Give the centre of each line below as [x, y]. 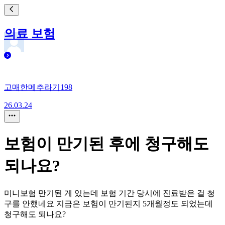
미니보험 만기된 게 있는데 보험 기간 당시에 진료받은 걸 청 [109, 193]
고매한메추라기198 [38, 87]
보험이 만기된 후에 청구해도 [106, 144]
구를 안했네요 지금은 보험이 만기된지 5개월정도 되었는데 [108, 203]
